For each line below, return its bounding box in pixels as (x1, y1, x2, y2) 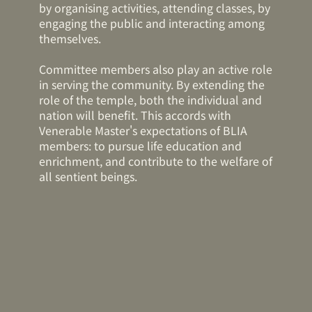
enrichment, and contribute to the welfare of (39, 153, 273, 170)
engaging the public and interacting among (39, 15, 265, 32)
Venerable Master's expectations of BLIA (39, 122, 248, 139)
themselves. (39, 30, 102, 47)
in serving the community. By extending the (39, 76, 265, 93)
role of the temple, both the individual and (39, 91, 263, 109)
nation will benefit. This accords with (39, 107, 232, 124)
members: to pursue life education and (39, 137, 242, 155)
